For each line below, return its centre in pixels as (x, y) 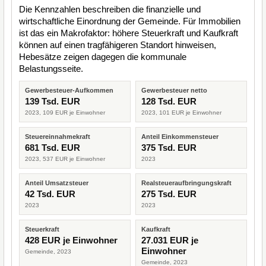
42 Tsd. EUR (50, 194)
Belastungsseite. (51, 69)
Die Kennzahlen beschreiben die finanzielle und (110, 9)
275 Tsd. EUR (169, 194)
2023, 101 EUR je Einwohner (181, 113)
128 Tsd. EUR (169, 101)
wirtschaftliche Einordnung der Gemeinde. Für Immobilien (130, 21)
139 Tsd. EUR (53, 101)
